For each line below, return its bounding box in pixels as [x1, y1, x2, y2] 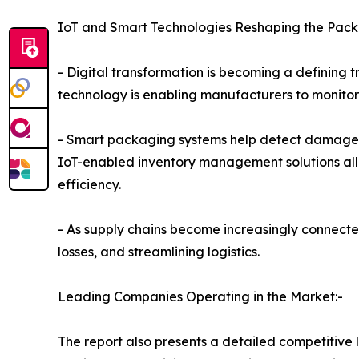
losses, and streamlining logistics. [58, 244, 260, 260]
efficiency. [58, 176, 121, 193]
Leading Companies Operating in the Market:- [58, 288, 343, 305]
